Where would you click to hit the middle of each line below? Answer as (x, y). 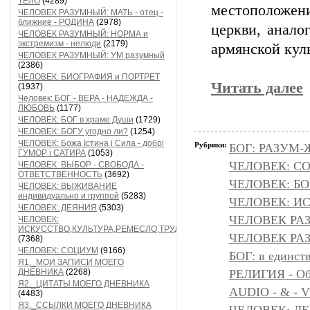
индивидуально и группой (69, 196)
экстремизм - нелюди (60, 44)
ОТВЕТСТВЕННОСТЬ (60, 174)
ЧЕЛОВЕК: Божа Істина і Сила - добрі (91, 143)
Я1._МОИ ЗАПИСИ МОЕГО (71, 262)
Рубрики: (212, 145)
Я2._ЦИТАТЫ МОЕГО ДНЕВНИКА (84, 284)
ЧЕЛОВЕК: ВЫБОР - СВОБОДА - (81, 165)
